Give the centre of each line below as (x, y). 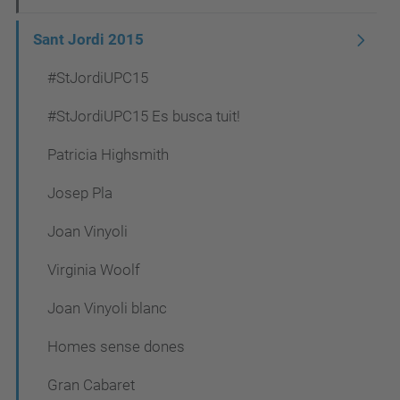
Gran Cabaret (91, 385)
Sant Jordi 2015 (88, 40)
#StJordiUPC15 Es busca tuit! (144, 117)
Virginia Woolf (94, 270)
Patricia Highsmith (108, 155)
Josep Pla (80, 193)
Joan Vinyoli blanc (107, 308)
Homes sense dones (116, 347)
